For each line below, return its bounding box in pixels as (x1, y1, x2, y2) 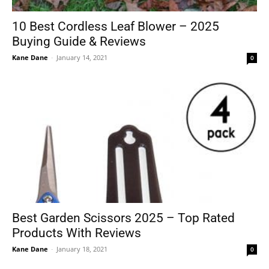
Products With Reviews (12, 225, 141, 240)
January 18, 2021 (56, 244, 107, 253)
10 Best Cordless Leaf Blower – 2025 (12, 19, 219, 34)
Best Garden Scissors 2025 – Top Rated (12, 210, 235, 225)
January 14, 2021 (56, 53, 107, 62)
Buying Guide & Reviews (12, 34, 146, 49)
